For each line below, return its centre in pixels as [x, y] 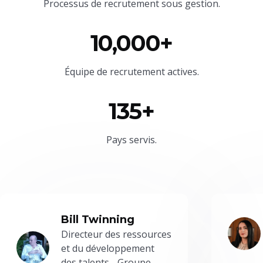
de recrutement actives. [148, 71]
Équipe [80, 71]
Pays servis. [131, 139]
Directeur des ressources [116, 234]
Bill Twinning [98, 219]
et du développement [108, 248]
